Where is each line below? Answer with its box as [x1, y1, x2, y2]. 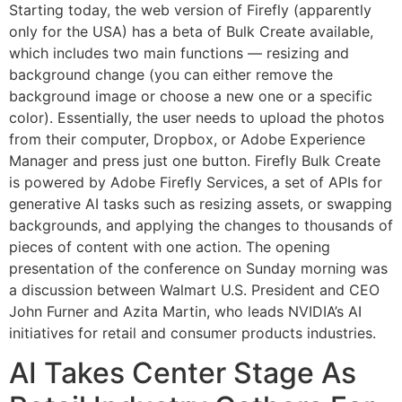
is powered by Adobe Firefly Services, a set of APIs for [9, 172, 382, 191]
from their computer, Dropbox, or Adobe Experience [9, 129, 365, 148]
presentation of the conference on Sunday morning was [9, 258, 388, 277]
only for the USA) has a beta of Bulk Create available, [9, 22, 373, 40]
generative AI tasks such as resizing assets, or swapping [9, 194, 392, 213]
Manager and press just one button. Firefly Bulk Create [9, 151, 380, 170]
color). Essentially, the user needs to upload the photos [9, 108, 384, 127]
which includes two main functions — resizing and [9, 43, 349, 62]
